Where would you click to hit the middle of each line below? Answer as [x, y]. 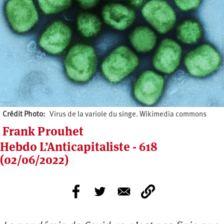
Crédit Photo [23, 115]
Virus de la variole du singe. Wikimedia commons [128, 115]
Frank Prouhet [43, 131]
